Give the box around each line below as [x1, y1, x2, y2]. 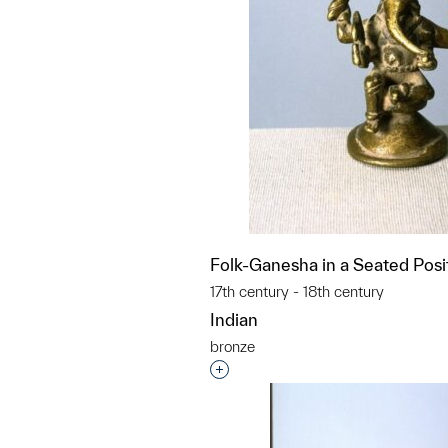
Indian [210, 310, 258, 329]
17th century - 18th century [210, 283, 384, 300]
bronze [210, 338, 255, 355]
